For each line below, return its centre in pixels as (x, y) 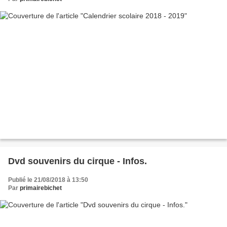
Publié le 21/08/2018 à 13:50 (48, 180)
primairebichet (41, 188)
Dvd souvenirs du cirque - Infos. (78, 161)
